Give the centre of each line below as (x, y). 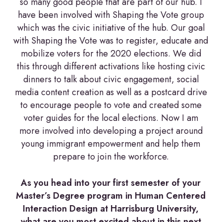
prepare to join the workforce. (111, 156)
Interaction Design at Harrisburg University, (111, 208)
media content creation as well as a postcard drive (111, 92)
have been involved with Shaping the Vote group (111, 15)
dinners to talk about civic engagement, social (111, 79)
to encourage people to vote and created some (111, 105)
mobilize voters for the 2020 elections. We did (111, 53)
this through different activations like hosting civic (111, 66)
